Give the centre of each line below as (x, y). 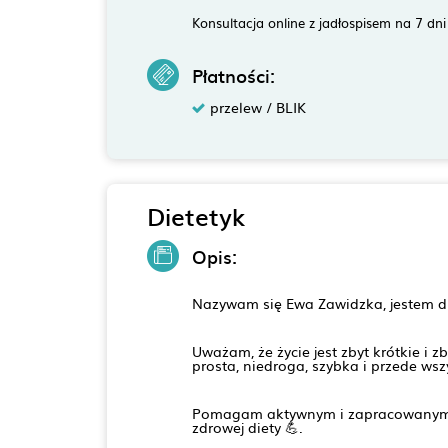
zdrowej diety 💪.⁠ (247, 427)
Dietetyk (195, 216)
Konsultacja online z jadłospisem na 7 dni (318, 22)
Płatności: (233, 75)
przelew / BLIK (257, 107)
